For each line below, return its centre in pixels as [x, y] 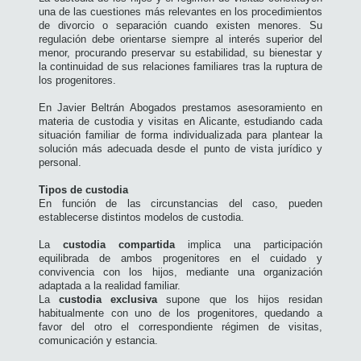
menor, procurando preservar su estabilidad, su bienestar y [180, 53]
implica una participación [249, 245]
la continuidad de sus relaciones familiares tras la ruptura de [180, 67]
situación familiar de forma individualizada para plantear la [180, 135]
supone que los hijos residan [240, 300]
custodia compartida [119, 245]
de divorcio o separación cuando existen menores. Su [180, 26]
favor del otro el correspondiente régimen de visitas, [180, 327]
